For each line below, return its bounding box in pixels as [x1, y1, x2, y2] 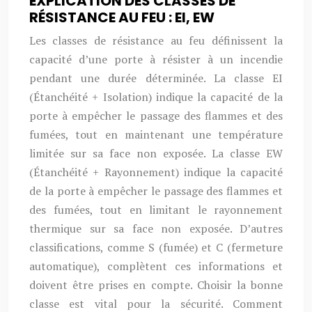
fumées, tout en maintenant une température [29, 127, 283, 142]
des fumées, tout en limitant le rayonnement [29, 202, 283, 217]
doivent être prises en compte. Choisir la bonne [29, 277, 283, 292]
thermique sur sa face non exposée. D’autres [29, 221, 283, 236]
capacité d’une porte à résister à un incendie [29, 52, 283, 67]
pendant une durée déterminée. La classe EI [29, 70, 283, 86]
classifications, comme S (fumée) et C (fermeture [29, 240, 283, 255]
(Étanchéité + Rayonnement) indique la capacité [29, 164, 283, 180]
